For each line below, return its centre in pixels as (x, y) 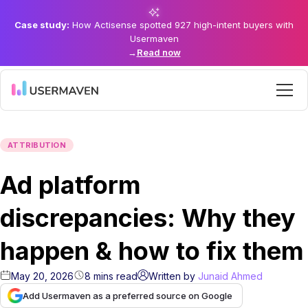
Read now (158, 52)
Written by (172, 276)
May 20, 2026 (42, 276)
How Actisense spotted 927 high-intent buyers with (181, 25)
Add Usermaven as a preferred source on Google (128, 295)
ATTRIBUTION (37, 145)
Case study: (42, 25)
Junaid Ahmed (230, 276)
